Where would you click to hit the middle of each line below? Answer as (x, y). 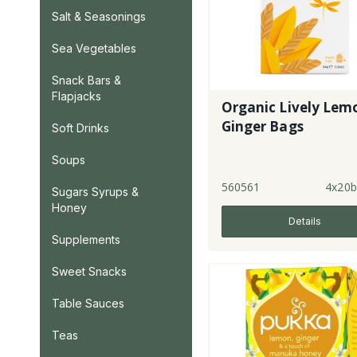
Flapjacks (76, 96)
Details (304, 222)
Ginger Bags (262, 127)
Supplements (86, 239)
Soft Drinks (80, 128)
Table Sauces (88, 303)
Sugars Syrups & (95, 192)
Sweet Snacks (89, 271)
